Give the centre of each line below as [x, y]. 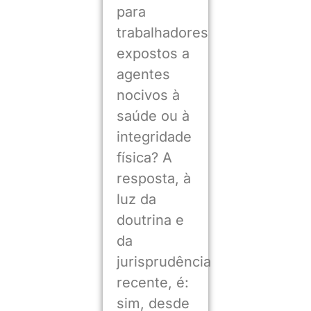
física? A [144, 158]
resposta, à [153, 179]
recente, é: [152, 283]
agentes [143, 75]
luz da [136, 200]
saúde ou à [153, 116]
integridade [154, 137]
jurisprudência [163, 262]
